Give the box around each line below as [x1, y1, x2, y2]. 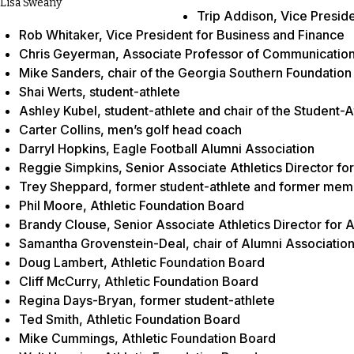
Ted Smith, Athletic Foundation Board [19, 311, 240, 327]
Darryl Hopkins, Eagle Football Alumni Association [19, 140, 314, 156]
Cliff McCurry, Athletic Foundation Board [19, 273, 258, 289]
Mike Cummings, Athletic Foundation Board [19, 330, 276, 346]
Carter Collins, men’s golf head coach [19, 121, 242, 137]
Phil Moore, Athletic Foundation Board [19, 197, 244, 213]
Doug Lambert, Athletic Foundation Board [19, 254, 265, 270]
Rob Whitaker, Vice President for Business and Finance [19, 26, 345, 43]
